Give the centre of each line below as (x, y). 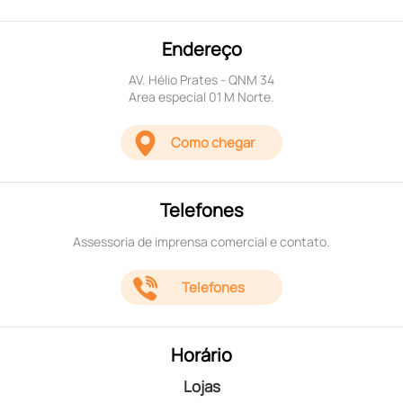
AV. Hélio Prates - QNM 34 (201, 80)
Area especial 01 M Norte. (201, 97)
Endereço (201, 49)
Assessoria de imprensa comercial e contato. (201, 241)
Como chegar (213, 143)
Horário (201, 354)
